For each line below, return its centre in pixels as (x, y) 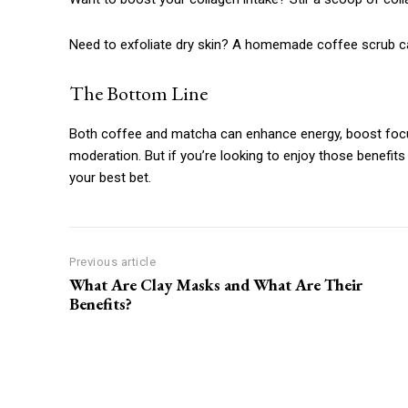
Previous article (112, 262)
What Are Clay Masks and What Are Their (216, 285)
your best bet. (110, 178)
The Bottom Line (138, 94)
